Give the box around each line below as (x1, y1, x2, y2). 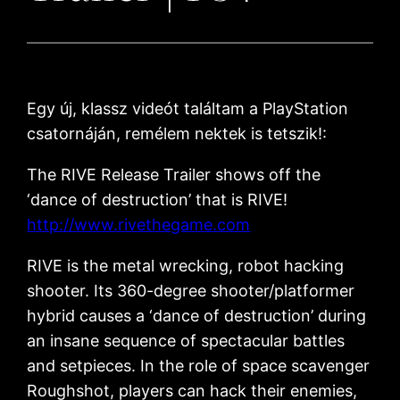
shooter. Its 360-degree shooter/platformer (27, 281, 355, 301)
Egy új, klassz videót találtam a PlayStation (27, 99, 349, 119)
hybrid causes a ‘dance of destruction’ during (27, 306, 367, 326)
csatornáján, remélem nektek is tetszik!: (27, 124, 328, 144)
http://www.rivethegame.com (27, 215, 251, 235)
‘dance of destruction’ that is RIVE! (27, 190, 288, 210)
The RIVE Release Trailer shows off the (27, 165, 321, 185)
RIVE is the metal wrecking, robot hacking (27, 256, 345, 276)
